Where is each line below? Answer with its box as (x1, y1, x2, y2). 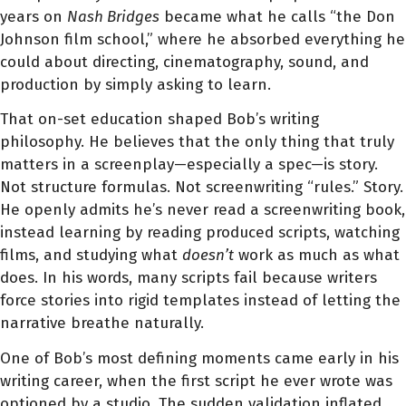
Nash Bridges (67, 6, 159, 26)
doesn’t (182, 246, 234, 266)
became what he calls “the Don (159, 6, 395, 26)
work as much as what (234, 246, 400, 266)
